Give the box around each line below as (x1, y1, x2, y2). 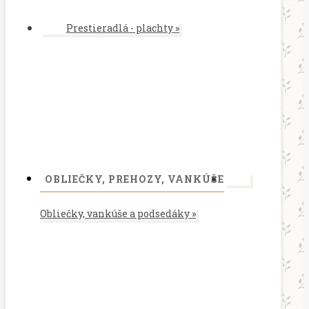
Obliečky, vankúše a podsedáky (40, 207, 192, 220)
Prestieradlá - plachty (66, 21, 175, 34)
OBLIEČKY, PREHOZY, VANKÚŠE (45, 172, 224, 186)
